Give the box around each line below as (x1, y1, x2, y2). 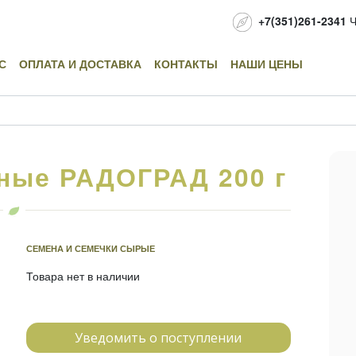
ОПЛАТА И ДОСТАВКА (19, 55, 141, 72)
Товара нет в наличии (25, 268, 140, 284)
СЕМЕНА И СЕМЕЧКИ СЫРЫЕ (25, 242, 155, 254)
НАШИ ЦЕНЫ (230, 55, 303, 72)
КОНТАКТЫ (154, 55, 218, 72)
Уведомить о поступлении (75, 329, 242, 346)
